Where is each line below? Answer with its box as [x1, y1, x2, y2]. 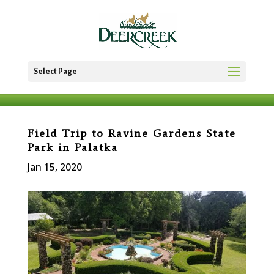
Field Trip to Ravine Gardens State [27, 127, 236, 140]
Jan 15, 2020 [27, 160, 82, 174]
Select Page [33, 67, 77, 76]
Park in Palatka [27, 141, 118, 154]
